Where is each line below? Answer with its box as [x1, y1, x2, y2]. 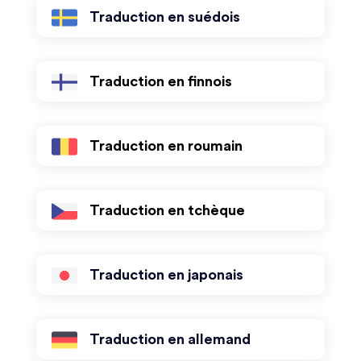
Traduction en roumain [89, 139, 243, 153]
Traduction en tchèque [89, 203, 245, 218]
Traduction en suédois [89, 10, 240, 24]
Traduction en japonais [89, 268, 243, 282]
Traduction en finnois [89, 74, 232, 89]
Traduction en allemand [89, 332, 251, 346]
